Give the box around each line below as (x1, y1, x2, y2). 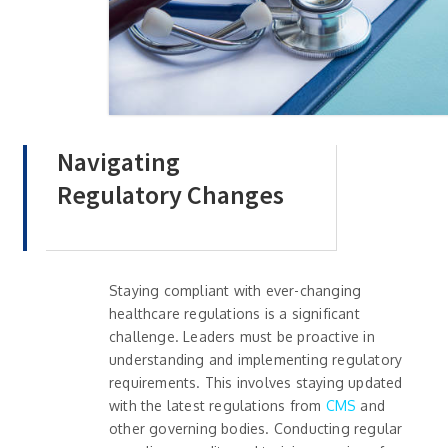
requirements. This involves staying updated (109, 374, 403, 392)
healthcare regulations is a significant (109, 305, 360, 323)
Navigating (57, 145, 180, 179)
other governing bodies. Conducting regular (109, 420, 403, 438)
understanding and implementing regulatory (109, 351, 403, 369)
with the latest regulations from (109, 397, 326, 415)
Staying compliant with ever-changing (109, 282, 362, 300)
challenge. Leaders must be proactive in (109, 328, 375, 346)
